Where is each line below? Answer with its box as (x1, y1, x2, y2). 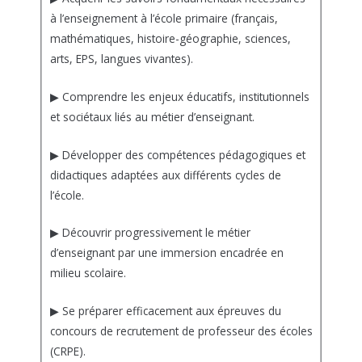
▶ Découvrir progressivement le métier (49, 225, 250, 241)
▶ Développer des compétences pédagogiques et (49, 146, 305, 162)
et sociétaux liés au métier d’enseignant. (49, 108, 255, 124)
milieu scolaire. (49, 265, 126, 281)
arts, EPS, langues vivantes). (49, 50, 193, 66)
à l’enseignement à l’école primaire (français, (49, 10, 278, 26)
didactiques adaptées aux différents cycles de (49, 166, 281, 183)
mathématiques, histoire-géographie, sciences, (49, 30, 291, 46)
